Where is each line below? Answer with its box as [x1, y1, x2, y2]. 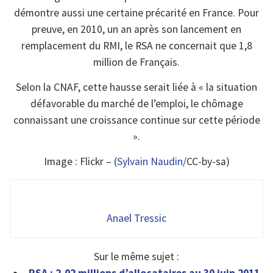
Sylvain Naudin [116, 155, 183, 169]
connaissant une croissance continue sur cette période [13, 113, 260, 127]
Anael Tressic [107, 210, 166, 225]
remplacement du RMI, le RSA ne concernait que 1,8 [21, 38, 252, 52]
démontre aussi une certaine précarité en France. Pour [14, 5, 259, 19]
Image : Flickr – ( [43, 155, 117, 169]
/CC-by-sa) [182, 155, 230, 169]
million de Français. [93, 55, 180, 69]
